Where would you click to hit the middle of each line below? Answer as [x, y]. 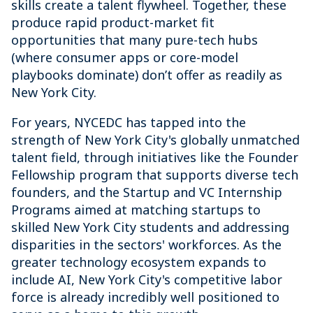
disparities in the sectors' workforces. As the [146, 245]
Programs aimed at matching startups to [136, 210]
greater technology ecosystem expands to [139, 262]
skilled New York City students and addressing [150, 227]
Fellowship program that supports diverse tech [155, 175]
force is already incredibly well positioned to [145, 297]
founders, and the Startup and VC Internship [147, 192]
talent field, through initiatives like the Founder [155, 157]
